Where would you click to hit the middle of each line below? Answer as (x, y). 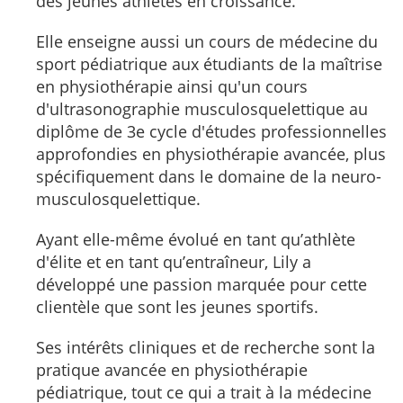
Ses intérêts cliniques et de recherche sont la (206, 347)
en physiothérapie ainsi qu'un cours (172, 86)
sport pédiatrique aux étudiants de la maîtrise (209, 63)
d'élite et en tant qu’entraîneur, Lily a (174, 261)
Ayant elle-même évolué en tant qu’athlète (196, 239)
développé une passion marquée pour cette (201, 284)
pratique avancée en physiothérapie (172, 369)
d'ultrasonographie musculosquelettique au (202, 108)
